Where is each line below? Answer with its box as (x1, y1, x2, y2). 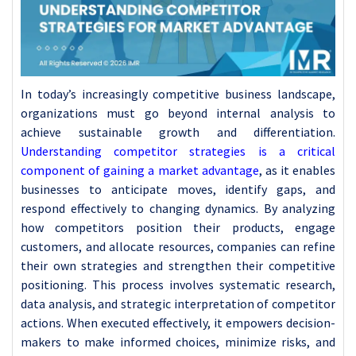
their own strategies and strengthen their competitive (21, 257, 335, 273)
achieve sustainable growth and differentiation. (21, 123, 335, 140)
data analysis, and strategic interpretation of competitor (21, 295, 335, 311)
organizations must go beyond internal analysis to (21, 104, 335, 121)
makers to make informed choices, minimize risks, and (21, 333, 335, 350)
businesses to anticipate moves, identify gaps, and (21, 180, 335, 197)
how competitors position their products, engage (21, 219, 335, 235)
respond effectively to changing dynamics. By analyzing (21, 199, 335, 216)
